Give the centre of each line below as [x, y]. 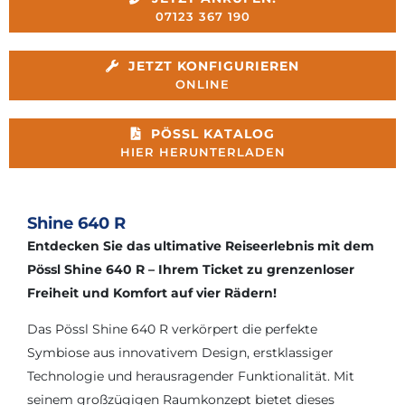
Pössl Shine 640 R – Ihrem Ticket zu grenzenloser [191, 269]
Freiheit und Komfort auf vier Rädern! [152, 292]
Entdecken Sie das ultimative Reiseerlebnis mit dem [201, 245]
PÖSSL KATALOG [212, 133]
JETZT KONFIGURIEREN [214, 66]
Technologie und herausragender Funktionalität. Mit [191, 376]
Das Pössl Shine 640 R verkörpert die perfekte [172, 329]
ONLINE [202, 84]
